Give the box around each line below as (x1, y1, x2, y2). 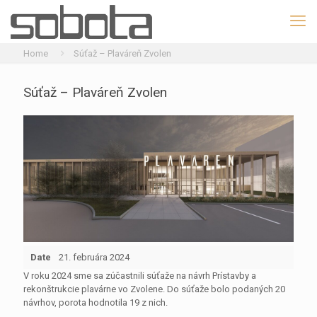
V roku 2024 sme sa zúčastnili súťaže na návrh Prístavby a (23, 270, 256, 282)
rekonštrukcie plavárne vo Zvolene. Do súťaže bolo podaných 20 (23, 284, 285, 295)
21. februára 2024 (59, 252, 129, 263)
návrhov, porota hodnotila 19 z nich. (23, 297, 168, 309)
